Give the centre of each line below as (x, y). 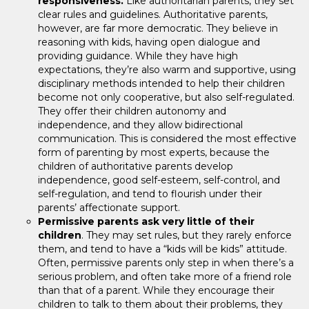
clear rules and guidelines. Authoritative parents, (153, 15)
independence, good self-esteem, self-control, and (159, 180)
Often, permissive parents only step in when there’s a (166, 263)
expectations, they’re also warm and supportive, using (167, 70)
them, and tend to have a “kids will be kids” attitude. (162, 249)
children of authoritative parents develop (136, 167)
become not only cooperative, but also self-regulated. (166, 98)
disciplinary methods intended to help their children (161, 84)
